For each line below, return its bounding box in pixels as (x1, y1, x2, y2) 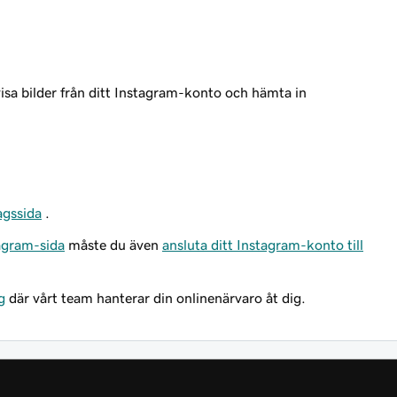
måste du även (65, 237, 162, 252)
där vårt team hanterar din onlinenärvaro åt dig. (5, 291, 306, 305)
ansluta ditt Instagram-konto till (162, 237, 363, 252)
